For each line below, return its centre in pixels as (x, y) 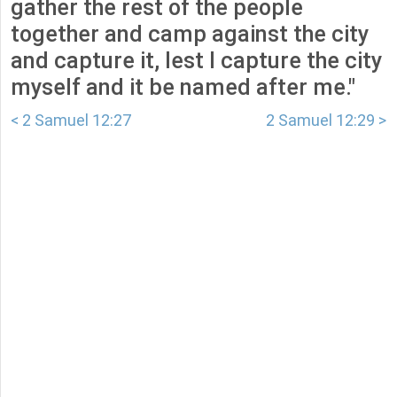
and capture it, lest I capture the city (196, 61)
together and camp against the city (190, 35)
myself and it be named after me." (183, 88)
